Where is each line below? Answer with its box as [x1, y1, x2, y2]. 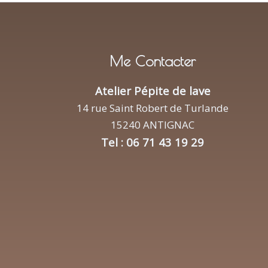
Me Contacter [109, 53, 196, 70]
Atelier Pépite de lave [95, 83, 211, 98]
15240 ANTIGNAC [111, 117, 195, 132]
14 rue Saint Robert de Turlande [77, 100, 229, 115]
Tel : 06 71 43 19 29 [101, 134, 205, 150]
